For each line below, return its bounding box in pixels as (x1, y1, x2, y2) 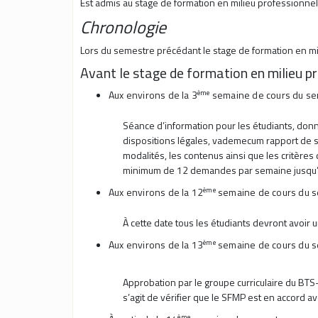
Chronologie (80, 14, 166, 40)
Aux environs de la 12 (109, 185, 204, 200)
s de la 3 (160, 87, 198, 103)
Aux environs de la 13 (109, 237, 204, 253)
